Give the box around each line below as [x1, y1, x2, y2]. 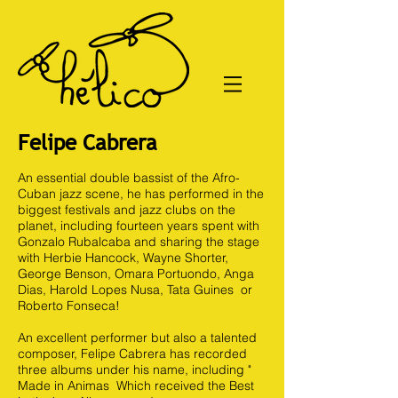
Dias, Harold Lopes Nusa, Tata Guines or [18, 282, 252, 298]
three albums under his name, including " [18, 362, 255, 378]
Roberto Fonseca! [18, 298, 120, 314]
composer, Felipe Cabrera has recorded [18, 346, 247, 362]
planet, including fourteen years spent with [18, 218, 259, 234]
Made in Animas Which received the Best [18, 378, 254, 394]
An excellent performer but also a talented [18, 330, 257, 346]
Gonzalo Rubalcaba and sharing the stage [18, 234, 259, 250]
